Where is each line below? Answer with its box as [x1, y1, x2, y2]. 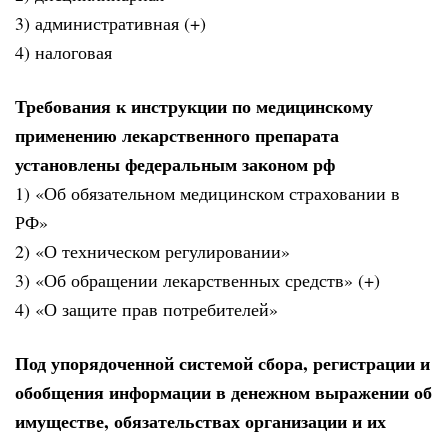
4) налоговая [15, 39, 112, 64]
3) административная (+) [15, 10, 206, 35]
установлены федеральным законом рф [15, 151, 335, 178]
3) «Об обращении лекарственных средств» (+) [15, 268, 380, 293]
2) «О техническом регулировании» [15, 239, 290, 264]
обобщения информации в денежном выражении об [15, 379, 432, 406]
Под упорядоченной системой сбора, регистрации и [15, 350, 430, 377]
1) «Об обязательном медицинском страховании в [15, 181, 400, 206]
